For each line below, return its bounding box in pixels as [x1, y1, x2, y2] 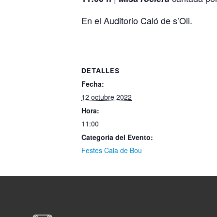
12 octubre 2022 [81, 92, 132, 102]
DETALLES [81, 66, 120, 75]
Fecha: [81, 78, 104, 89]
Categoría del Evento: [81, 132, 153, 142]
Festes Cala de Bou [81, 145, 142, 155]
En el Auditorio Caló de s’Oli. [81, 14, 192, 27]
